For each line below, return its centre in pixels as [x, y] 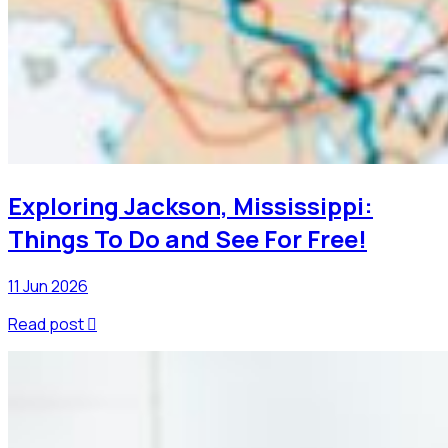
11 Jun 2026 [48, 285]
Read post [46, 323]
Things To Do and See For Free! [187, 239]
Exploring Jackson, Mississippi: [190, 206]
